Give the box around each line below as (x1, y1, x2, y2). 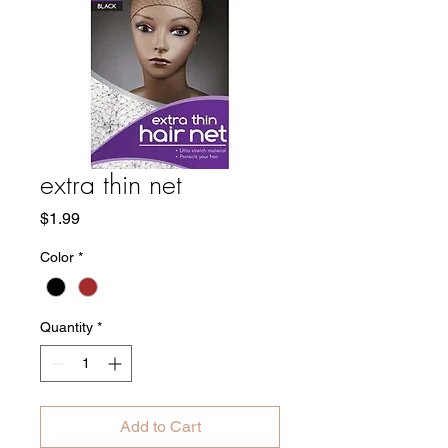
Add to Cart (119, 417, 201, 437)
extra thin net (40, 167, 182, 202)
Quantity (40, 319, 93, 336)
